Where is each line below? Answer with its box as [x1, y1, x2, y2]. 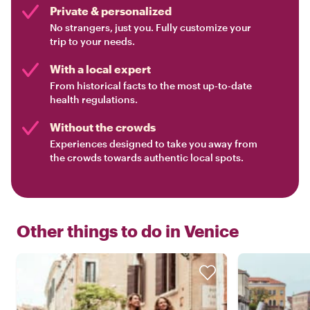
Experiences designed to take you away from [50, 138, 257, 150]
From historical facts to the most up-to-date [50, 80, 252, 92]
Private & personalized [50, 4, 172, 18]
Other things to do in [17, 221, 181, 241]
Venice [184, 221, 239, 241]
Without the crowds [50, 120, 156, 134]
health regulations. [50, 93, 138, 106]
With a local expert [50, 62, 151, 76]
